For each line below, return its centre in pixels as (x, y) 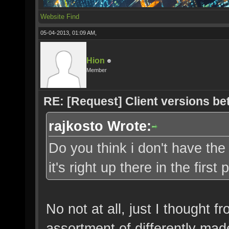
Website (52, 17)
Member (97, 70)
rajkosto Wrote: (100, 126)
